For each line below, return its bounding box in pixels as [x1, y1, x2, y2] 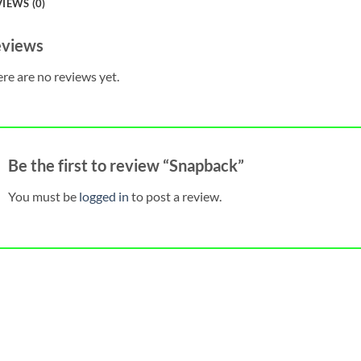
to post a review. [128, 189, 222, 205]
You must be [7, 189, 79, 205]
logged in [78, 189, 129, 205]
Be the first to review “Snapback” [7, 156, 247, 176]
